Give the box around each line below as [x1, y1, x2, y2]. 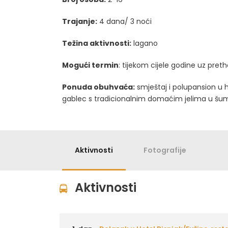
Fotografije [144, 145, 186, 155]
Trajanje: [62, 16, 97, 26]
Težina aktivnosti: [62, 38, 131, 48]
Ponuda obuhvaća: [62, 82, 135, 92]
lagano [131, 38, 158, 48]
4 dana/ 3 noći [97, 16, 152, 26]
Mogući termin [62, 60, 119, 70]
